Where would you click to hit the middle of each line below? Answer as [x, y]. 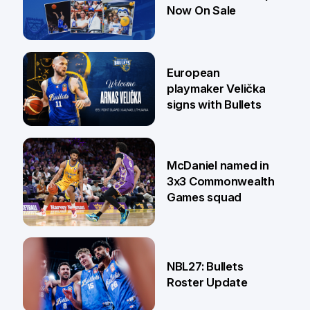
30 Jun [74, 63]
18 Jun [73, 249]
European [193, 73]
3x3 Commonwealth [220, 182]
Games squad [204, 198]
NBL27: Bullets [205, 267]
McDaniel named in [218, 166]
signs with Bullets [214, 104]
